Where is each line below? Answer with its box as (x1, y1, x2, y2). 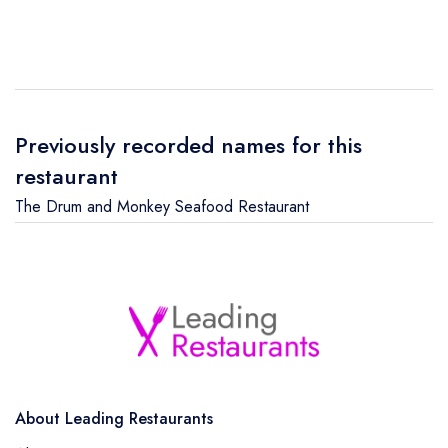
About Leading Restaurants (15, 407, 213, 431)
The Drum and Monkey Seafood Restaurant (15, 195, 309, 218)
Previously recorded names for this (15, 129, 362, 161)
